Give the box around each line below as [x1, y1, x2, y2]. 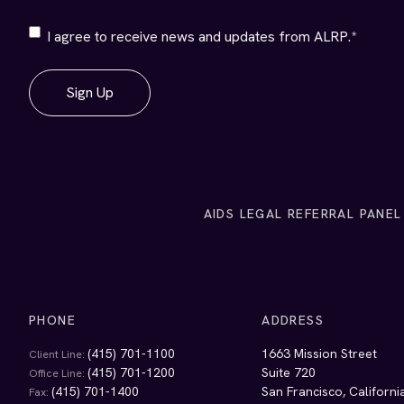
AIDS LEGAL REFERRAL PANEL [203, 205, 402, 222]
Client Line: [29, 347, 87, 362]
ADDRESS [262, 312, 325, 328]
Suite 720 [262, 364, 317, 381]
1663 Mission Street [262, 345, 378, 362]
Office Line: [29, 366, 87, 381]
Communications [28, 44, 131, 63]
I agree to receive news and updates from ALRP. [47, 27, 351, 46]
